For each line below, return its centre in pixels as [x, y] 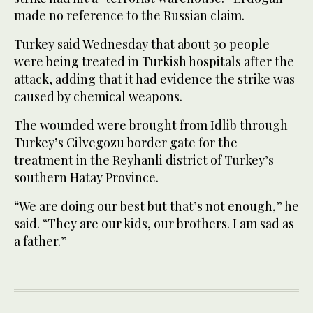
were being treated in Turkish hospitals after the [154, 62]
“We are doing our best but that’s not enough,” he [156, 206]
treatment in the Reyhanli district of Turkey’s [144, 160]
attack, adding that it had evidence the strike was [154, 79]
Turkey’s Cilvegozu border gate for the [126, 143]
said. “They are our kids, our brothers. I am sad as [154, 224]
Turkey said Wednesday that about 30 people [142, 44]
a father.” [41, 241]
